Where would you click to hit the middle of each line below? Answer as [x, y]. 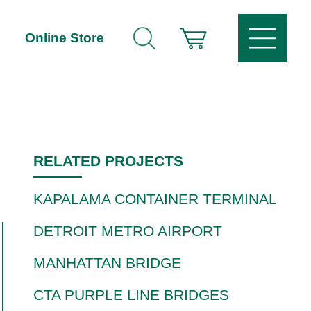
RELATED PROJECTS [108, 161]
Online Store [65, 38]
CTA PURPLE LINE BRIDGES [131, 295]
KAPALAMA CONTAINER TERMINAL [155, 199]
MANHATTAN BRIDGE [107, 263]
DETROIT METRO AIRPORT [128, 231]
